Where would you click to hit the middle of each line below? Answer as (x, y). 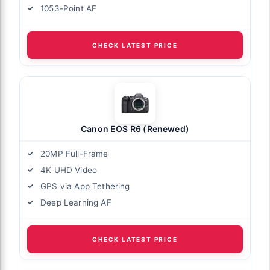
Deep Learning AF (76, 203)
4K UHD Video (69, 170)
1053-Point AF (69, 9)
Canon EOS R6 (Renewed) (135, 129)
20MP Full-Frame (74, 154)
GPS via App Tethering (85, 187)
